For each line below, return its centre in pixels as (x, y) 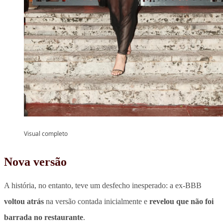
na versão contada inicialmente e (97, 201)
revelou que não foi (181, 201)
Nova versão (35, 162)
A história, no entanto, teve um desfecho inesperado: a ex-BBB (103, 185)
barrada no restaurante (44, 217)
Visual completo (46, 133)
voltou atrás (24, 201)
